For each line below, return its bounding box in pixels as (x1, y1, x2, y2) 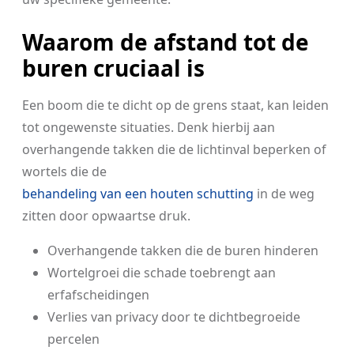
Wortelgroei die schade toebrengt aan (47, 264, 276, 281)
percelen (47, 330, 100, 348)
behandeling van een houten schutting (22, 185, 254, 202)
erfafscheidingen (47, 286, 149, 303)
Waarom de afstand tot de (22, 27, 309, 57)
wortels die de (22, 163, 107, 180)
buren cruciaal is (22, 53, 205, 83)
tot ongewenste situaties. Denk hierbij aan (22, 119, 275, 136)
